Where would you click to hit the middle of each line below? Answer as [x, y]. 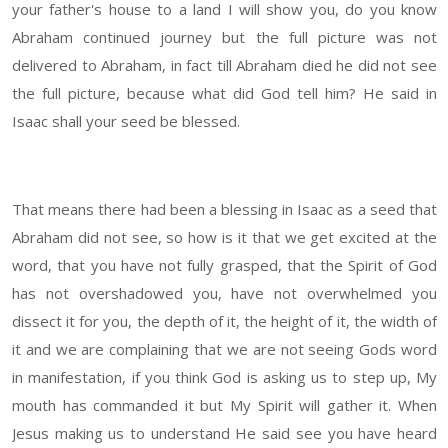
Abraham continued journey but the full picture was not [224, 37]
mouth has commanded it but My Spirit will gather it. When [224, 405]
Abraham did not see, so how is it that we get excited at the [224, 237]
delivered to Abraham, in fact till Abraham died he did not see [224, 65]
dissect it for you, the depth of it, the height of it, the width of [224, 321]
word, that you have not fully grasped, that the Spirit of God [224, 265]
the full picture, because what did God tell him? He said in [224, 93]
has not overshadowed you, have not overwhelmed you [224, 293]
